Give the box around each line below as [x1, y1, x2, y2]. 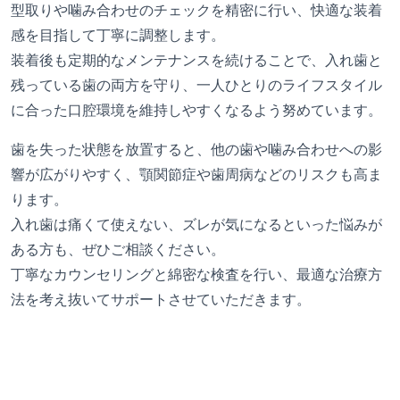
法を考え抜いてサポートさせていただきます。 [11, 291, 311, 307]
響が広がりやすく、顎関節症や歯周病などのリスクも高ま [11, 166, 382, 182]
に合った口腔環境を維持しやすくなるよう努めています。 [11, 102, 382, 118]
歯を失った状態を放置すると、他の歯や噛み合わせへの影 [11, 141, 382, 157]
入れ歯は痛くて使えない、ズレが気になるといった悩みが [11, 216, 382, 232]
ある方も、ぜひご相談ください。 [11, 241, 225, 257]
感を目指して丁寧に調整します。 [11, 27, 225, 43]
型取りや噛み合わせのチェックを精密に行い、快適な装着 [11, 2, 382, 18]
